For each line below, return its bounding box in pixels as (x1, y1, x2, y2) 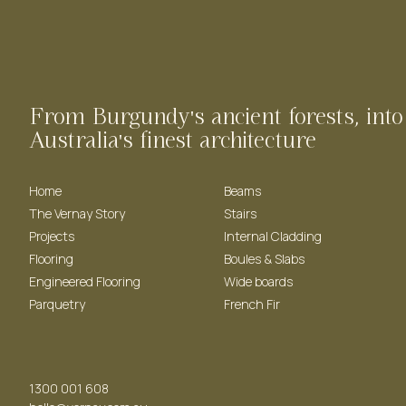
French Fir (223, 295, 280, 314)
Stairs (223, 205, 256, 223)
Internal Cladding (223, 227, 322, 246)
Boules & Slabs (223, 250, 304, 268)
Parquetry (28, 295, 85, 314)
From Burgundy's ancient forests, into (28, 103, 403, 128)
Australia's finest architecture (28, 127, 316, 151)
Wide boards (223, 273, 293, 291)
